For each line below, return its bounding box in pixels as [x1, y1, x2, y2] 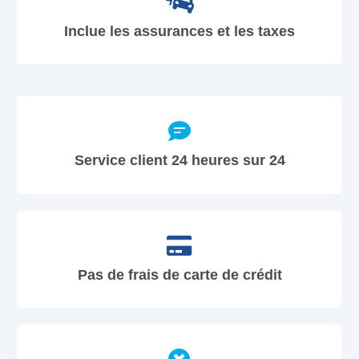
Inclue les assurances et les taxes [64, 22, 295, 40]
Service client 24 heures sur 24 [74, 151, 285, 169]
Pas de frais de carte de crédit [77, 265, 282, 283]
